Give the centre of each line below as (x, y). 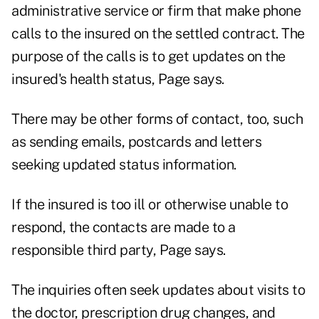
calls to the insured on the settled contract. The (158, 34)
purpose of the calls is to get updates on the (148, 57)
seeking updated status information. (124, 165)
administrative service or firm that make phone (156, 11)
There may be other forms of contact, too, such (157, 119)
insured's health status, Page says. (118, 79)
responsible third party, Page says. (119, 250)
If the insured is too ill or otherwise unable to (150, 205)
